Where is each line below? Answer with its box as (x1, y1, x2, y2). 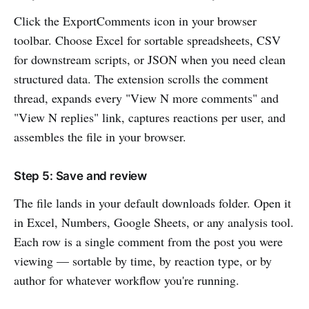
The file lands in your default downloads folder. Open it (14, 194, 291, 211)
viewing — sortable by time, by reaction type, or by (14, 252, 272, 269)
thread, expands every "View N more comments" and (14, 89, 279, 106)
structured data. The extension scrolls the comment (14, 70, 268, 87)
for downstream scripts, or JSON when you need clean (14, 50, 286, 68)
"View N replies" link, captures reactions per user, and (14, 108, 286, 126)
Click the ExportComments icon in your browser (14, 12, 257, 29)
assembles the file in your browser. (14, 128, 186, 145)
